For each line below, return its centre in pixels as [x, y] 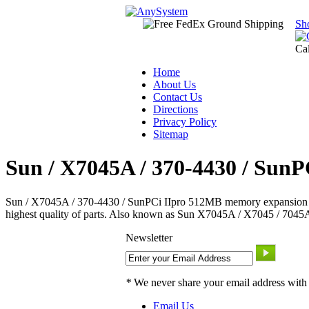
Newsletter [149, 237]
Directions [176, 109]
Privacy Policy [185, 122]
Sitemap [171, 134]
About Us [175, 84]
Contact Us [178, 97]
